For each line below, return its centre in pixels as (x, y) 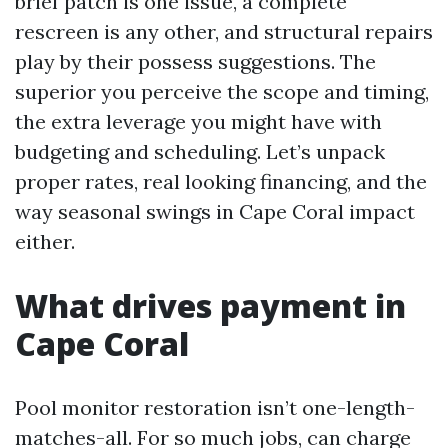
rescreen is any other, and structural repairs (224, 31)
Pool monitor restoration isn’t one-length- (215, 407)
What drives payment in (210, 305)
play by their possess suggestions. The (195, 61)
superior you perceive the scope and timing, (222, 91)
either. (45, 241)
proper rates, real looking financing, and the (221, 181)
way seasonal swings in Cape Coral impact (215, 211)
